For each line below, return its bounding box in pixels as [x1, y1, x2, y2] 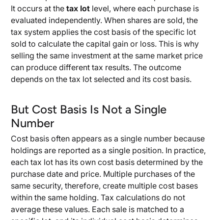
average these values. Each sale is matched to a [11, 204, 185, 214]
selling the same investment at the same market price [11, 51, 203, 60]
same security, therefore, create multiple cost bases [11, 181, 198, 191]
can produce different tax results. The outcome [11, 62, 182, 72]
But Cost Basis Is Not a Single [11, 102, 167, 116]
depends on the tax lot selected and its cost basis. [11, 74, 192, 84]
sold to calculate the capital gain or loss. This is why [11, 39, 199, 49]
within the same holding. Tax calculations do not [11, 192, 186, 202]
